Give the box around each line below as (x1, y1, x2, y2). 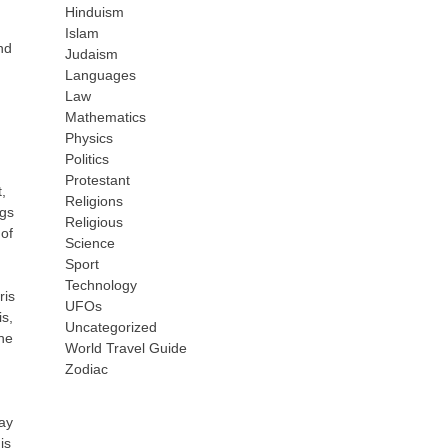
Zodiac (65, 361, 109, 377)
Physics (65, 130, 114, 146)
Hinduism (65, 4, 125, 20)
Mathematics (65, 109, 147, 125)
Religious (65, 214, 124, 230)
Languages (65, 67, 137, 83)
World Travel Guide (65, 340, 188, 356)
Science (65, 235, 116, 251)
